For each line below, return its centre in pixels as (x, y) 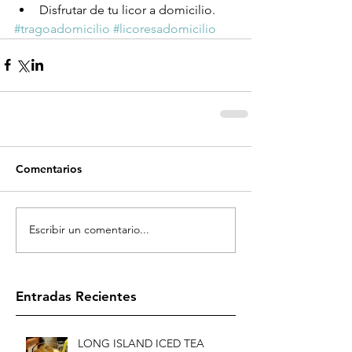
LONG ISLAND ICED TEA (141, 343)
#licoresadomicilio (165, 28)
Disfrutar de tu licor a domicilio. (129, 9)
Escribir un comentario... (89, 230)
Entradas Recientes (76, 296)
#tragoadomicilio (62, 28)
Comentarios (49, 169)
